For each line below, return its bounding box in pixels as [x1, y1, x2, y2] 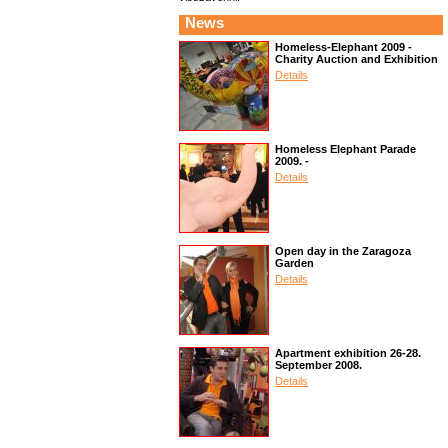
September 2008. [275, 359, 362, 371]
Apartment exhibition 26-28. [275, 347, 421, 359]
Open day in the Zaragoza [275, 245, 411, 257]
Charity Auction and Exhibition [275, 53, 438, 65]
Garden [275, 257, 314, 269]
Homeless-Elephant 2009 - [275, 41, 412, 53]
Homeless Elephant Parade [275, 143, 416, 155]
